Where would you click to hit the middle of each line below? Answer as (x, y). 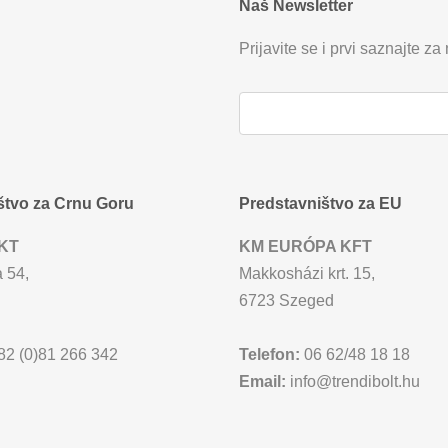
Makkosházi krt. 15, (307, 273)
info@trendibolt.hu (353, 381)
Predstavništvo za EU (320, 203)
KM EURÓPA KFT (305, 246)
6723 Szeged (286, 300)
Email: (262, 381)
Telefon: (269, 354)
